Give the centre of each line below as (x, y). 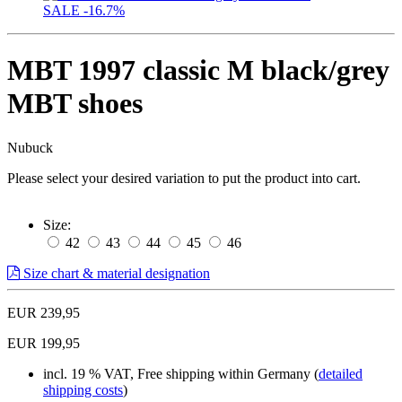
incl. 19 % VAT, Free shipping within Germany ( (181, 373)
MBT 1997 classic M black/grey (198, 70)
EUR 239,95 (44, 312)
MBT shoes (75, 104)
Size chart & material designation (115, 273)
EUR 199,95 (44, 343)
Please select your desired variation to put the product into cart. (184, 178)
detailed (341, 373)
